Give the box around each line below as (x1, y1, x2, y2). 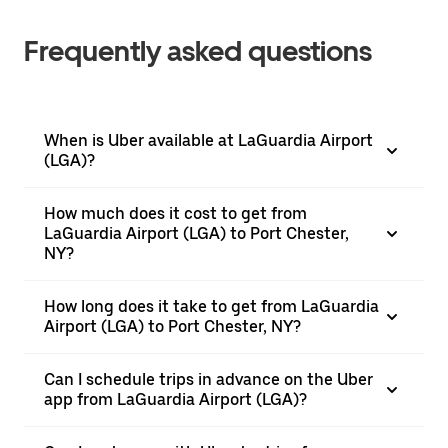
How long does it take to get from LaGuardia (44, 297, 379, 316)
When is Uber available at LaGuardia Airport (44, 131, 373, 150)
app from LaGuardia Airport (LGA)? (44, 390, 307, 409)
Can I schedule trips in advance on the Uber (44, 370, 373, 389)
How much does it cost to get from (44, 204, 307, 223)
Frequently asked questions (24, 34, 372, 68)
